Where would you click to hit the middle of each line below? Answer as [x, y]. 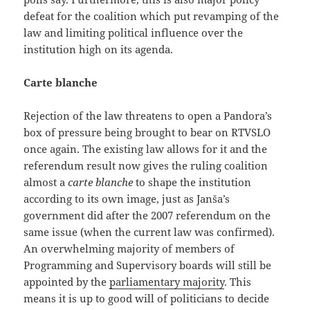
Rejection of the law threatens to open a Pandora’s [148, 116]
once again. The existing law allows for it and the [146, 149]
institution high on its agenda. [99, 49]
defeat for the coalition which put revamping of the [152, 16]
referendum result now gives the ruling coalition [146, 166]
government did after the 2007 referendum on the [147, 216]
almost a [46, 182]
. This [238, 282]
